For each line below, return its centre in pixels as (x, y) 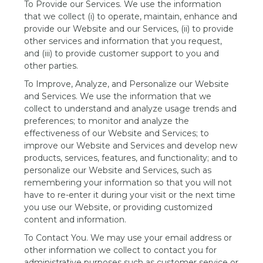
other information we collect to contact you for (121, 250)
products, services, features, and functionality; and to (131, 158)
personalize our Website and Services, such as (118, 170)
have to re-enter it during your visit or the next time (130, 195)
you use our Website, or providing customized (119, 207)
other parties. (53, 66)
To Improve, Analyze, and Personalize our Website (127, 84)
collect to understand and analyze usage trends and (131, 109)
